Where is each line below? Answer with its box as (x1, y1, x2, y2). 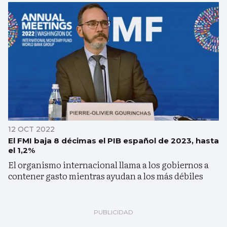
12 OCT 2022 (8, 124, 55, 134)
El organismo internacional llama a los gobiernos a (8, 158, 209, 171)
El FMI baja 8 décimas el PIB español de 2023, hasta (8, 135, 219, 145)
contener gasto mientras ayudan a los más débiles (8, 169, 203, 182)
